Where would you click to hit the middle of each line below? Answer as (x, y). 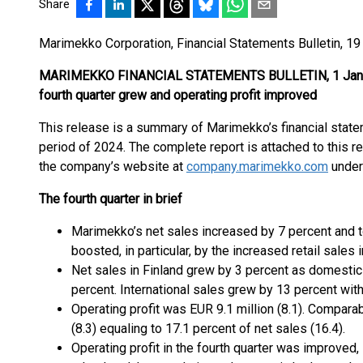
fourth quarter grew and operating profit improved (178, 95)
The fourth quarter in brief (111, 199)
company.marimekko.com (257, 167)
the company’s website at (113, 167)
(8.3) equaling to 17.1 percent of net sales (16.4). (208, 329)
